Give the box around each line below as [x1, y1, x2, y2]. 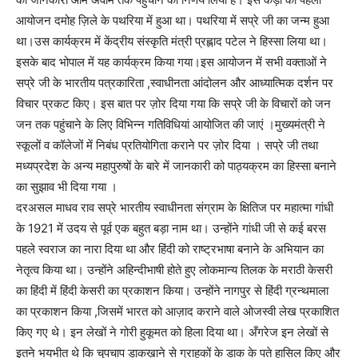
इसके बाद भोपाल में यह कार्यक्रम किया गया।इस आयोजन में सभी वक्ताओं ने [16, 54, 327, 70]
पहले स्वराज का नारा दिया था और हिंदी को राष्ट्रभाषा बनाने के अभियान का [16, 241, 324, 257]
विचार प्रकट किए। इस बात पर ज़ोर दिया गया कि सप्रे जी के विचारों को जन [16, 96, 331, 111]
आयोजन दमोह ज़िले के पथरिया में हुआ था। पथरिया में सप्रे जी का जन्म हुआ [16, 13, 329, 28]
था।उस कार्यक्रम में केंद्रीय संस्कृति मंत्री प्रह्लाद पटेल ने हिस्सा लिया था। [16, 34, 328, 49]
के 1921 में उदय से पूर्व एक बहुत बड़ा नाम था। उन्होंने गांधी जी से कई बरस [16, 221, 326, 236]
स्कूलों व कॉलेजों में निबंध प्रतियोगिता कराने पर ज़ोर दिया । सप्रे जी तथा [16, 137, 318, 153]
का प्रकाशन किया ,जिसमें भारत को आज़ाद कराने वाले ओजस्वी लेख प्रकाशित [16, 304, 339, 319]
